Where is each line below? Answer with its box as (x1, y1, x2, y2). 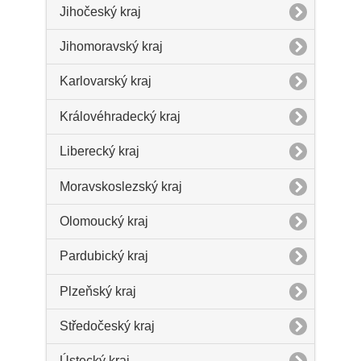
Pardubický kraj (59, 249, 148, 263)
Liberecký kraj (59, 144, 139, 159)
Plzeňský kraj (59, 284, 136, 298)
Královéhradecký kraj (59, 109, 180, 123)
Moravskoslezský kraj (59, 179, 182, 193)
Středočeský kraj (59, 319, 155, 334)
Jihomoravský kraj (59, 39, 163, 54)
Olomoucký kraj (59, 214, 148, 228)
